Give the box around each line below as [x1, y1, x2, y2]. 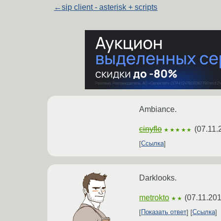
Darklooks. [139, 173, 177, 182]
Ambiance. [139, 105, 177, 113]
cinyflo [139, 124, 162, 133]
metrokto [139, 193, 169, 202]
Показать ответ [141, 208, 186, 216]
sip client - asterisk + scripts [62, 2, 158, 11]
